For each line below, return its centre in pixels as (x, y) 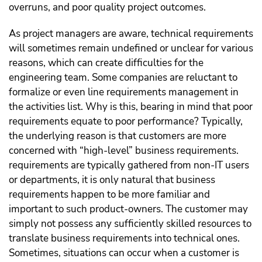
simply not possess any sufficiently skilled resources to (130, 224)
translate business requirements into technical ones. (124, 239)
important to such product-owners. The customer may (128, 209)
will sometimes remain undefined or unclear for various (131, 49)
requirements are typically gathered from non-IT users (129, 166)
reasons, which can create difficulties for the (106, 63)
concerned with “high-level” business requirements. (124, 151)
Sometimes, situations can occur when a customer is (124, 253)
